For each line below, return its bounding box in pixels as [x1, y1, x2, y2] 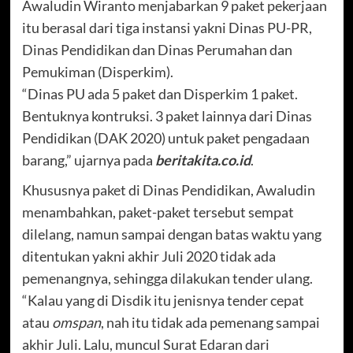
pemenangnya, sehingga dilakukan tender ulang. [21, 269, 313, 287]
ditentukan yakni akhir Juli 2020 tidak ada [21, 247, 276, 265]
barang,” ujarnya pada [21, 150, 155, 169]
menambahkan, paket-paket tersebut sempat [21, 203, 294, 221]
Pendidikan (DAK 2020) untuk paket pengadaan [21, 128, 310, 147]
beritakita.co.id [154, 150, 251, 169]
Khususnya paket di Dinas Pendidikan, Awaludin [21, 180, 315, 199]
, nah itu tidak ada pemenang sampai [100, 313, 320, 331]
